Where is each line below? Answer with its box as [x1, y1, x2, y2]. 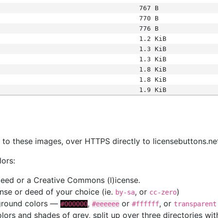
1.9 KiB [139, 86, 166, 93]
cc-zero [149, 188, 177, 196]
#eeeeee [92, 200, 119, 208]
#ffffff [132, 200, 159, 208]
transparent [174, 200, 217, 208]
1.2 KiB [139, 35, 166, 42]
